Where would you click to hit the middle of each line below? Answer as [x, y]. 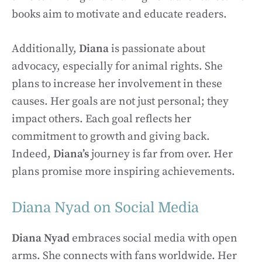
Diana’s [72, 154]
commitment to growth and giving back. [111, 136]
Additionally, [45, 49]
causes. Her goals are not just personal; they [120, 101]
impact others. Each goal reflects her [101, 119]
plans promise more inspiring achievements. [123, 171]
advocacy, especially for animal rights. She [117, 66]
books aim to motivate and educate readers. [119, 14]
